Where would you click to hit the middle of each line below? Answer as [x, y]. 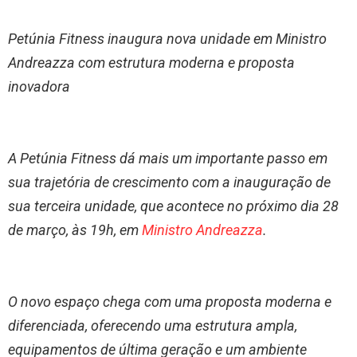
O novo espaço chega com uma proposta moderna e [170, 302]
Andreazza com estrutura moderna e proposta [151, 63]
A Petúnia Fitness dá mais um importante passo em [168, 159]
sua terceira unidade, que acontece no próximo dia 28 [173, 206]
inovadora [39, 87]
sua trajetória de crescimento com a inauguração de [169, 182]
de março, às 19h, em [75, 230]
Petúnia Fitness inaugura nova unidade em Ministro [167, 39]
